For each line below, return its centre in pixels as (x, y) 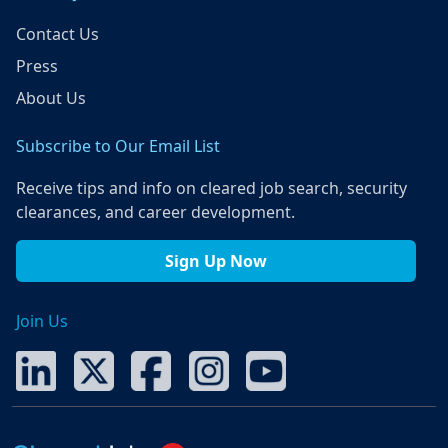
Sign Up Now (216, 261)
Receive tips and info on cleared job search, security (211, 188)
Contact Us (57, 34)
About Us (51, 98)
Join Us (42, 321)
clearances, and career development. (155, 212)
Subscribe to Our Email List (118, 146)
